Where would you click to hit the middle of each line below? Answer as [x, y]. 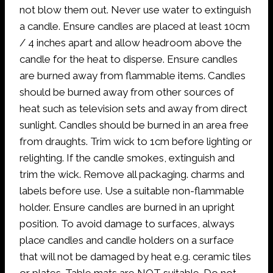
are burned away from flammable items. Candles [133, 75]
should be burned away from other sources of [127, 92]
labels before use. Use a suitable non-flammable [132, 190]
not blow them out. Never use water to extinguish [135, 9]
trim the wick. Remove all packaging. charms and [132, 174]
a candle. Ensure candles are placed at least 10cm [135, 26]
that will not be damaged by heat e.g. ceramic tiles [135, 256]
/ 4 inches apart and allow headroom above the [131, 42]
